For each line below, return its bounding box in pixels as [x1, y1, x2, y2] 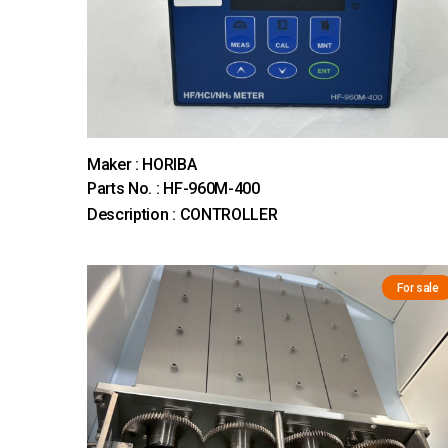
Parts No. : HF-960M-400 [87, 179, 260, 199]
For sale [397, 280, 439, 295]
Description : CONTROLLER [87, 205, 278, 225]
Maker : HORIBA [87, 155, 197, 175]
